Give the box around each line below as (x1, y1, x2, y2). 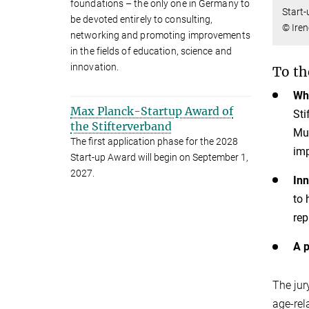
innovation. (70, 61, 119, 72)
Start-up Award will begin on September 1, (70, 151, 248, 163)
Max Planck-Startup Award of (70, 103, 233, 118)
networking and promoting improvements (70, 29, 250, 41)
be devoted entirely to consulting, (70, 13, 213, 25)
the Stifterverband (70, 119, 172, 133)
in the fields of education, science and (70, 45, 232, 57)
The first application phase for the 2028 (70, 135, 238, 147)
